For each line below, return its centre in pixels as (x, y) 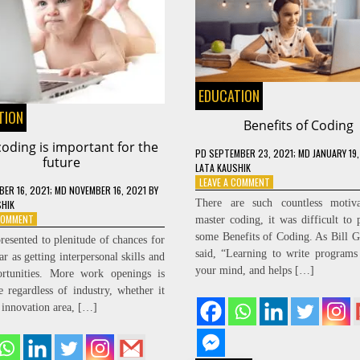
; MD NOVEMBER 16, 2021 (98, 190)
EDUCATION (229, 96)
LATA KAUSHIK (223, 168)
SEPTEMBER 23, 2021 (251, 153)
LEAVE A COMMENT (234, 182)
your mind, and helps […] (254, 271)
